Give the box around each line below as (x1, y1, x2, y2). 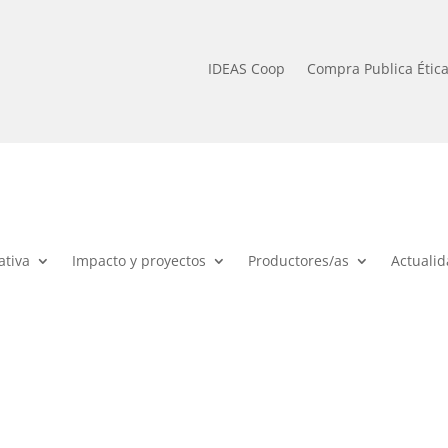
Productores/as (248, 251, 350, 271)
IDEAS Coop (207, 58, 285, 78)
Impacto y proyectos (72, 251, 207, 271)
